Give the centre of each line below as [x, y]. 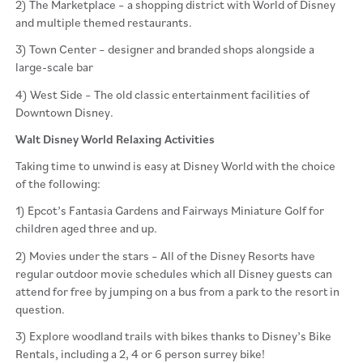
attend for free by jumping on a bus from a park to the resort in [177, 291]
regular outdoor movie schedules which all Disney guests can [173, 273]
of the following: [58, 184]
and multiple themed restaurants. [103, 23]
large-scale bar [54, 67]
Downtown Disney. [64, 112]
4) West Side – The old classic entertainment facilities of [162, 94]
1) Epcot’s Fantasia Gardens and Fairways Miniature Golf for [169, 211]
